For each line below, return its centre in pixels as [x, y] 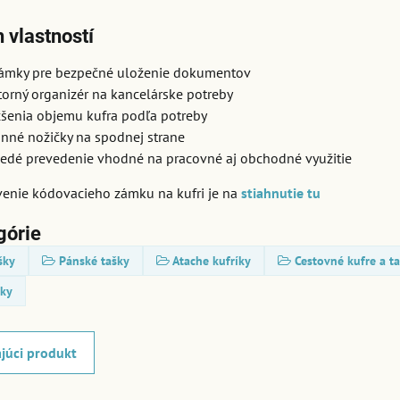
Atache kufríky [212, 261]
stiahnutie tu [281, 193]
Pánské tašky [95, 261]
